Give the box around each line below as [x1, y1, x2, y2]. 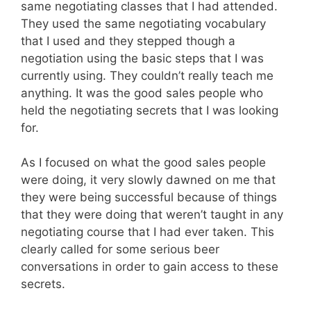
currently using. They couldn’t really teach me [21, 68, 274, 83]
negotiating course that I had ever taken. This [21, 225, 274, 239]
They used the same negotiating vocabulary [21, 16, 266, 31]
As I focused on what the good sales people [21, 155, 266, 170]
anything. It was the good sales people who [21, 85, 263, 100]
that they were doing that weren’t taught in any [21, 208, 283, 222]
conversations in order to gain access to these [21, 260, 278, 274]
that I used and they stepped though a [21, 33, 235, 48]
